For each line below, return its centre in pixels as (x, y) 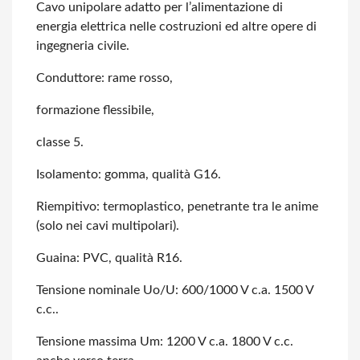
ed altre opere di (269, 27)
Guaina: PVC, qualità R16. (109, 258)
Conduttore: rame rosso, (104, 78)
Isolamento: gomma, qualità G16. (129, 174)
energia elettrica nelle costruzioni (129, 27)
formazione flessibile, (95, 110)
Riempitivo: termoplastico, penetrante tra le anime (177, 207)
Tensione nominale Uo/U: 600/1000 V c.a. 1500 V (175, 290)
